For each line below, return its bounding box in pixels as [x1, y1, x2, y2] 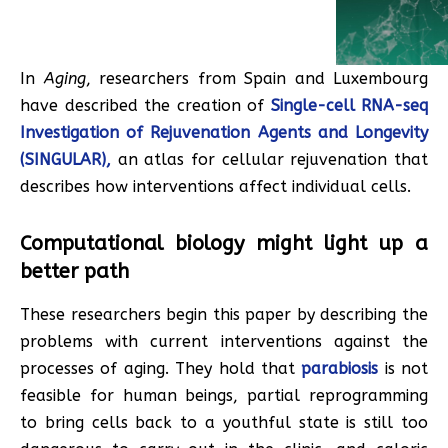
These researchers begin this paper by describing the [20, 304, 428, 324]
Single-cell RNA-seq [270, 95, 428, 115]
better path [20, 259, 129, 283]
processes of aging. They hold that [20, 358, 302, 378]
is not [378, 358, 428, 378]
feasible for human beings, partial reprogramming [20, 385, 428, 405]
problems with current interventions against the [20, 331, 428, 351]
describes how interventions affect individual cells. [20, 176, 411, 196]
